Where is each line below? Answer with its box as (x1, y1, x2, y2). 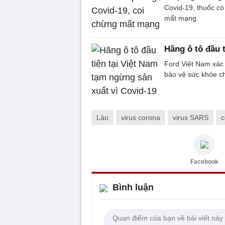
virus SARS (173, 113, 208, 122)
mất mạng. (164, 14, 198, 22)
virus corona (121, 113, 160, 122)
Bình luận (113, 182, 154, 192)
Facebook (190, 158, 218, 165)
